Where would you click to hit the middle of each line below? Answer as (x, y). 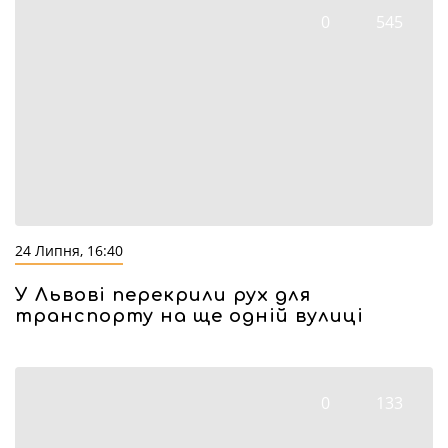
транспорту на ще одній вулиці (189, 316)
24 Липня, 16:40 (69, 250)
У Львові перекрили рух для (163, 295)
